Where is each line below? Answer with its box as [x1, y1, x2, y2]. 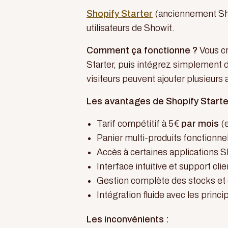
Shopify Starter [87, 9, 153, 19]
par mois [181, 119, 219, 129]
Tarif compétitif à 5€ [97, 119, 181, 129]
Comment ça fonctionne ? [87, 45, 197, 55]
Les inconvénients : [87, 214, 169, 224]
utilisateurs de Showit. [87, 23, 175, 33]
